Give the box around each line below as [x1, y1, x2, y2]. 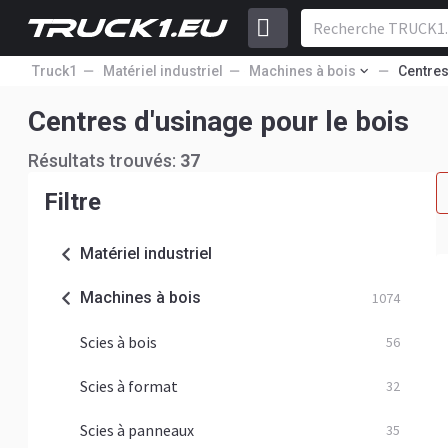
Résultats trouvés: [28, 150, 180, 171]
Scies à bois [80, 332, 157, 352]
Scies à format [80, 376, 178, 396]
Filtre [44, 188, 101, 216]
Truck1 [32, 63, 77, 79]
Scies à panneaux [80, 420, 194, 440]
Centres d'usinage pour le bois [28, 105, 409, 138]
